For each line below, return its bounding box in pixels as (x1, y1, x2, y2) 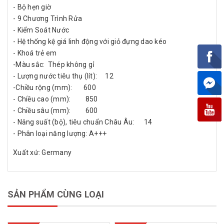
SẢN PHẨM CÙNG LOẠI (7, 189, 104, 199)
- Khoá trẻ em (13, 49, 57, 57)
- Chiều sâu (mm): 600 (13, 106, 98, 114)
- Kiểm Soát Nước (13, 26, 69, 34)
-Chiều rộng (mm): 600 (13, 83, 96, 91)
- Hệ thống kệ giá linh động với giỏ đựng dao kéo (13, 37, 166, 45)
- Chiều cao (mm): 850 (13, 95, 98, 103)
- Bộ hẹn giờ (13, 3, 51, 11)
